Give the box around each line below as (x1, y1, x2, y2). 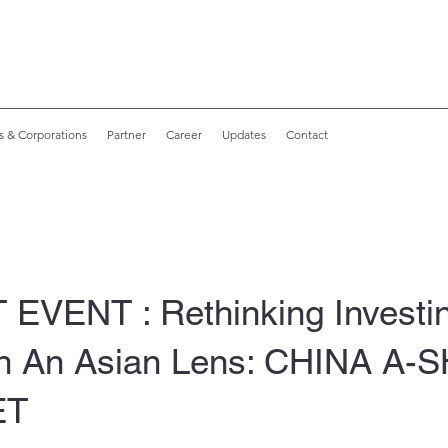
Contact (286, 127, 328, 142)
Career (166, 127, 202, 142)
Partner (107, 127, 146, 142)
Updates (222, 127, 266, 142)
